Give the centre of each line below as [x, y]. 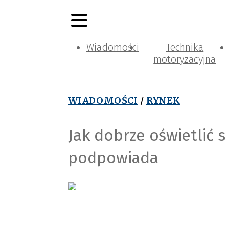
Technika [185, 47]
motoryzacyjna [185, 59]
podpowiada [113, 157]
